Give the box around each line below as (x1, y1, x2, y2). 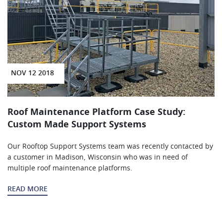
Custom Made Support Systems (7, 120, 146, 130)
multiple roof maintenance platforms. (7, 165, 132, 172)
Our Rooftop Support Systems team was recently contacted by (7, 143, 213, 151)
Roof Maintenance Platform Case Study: (7, 108, 185, 117)
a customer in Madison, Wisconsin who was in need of (7, 154, 188, 162)
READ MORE (7, 186, 48, 193)
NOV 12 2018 (10, 70, 54, 77)
